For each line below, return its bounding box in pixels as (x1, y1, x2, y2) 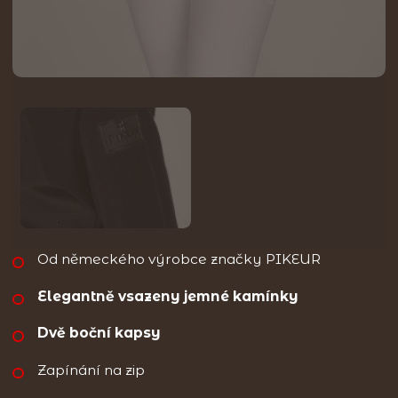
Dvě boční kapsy (37, 324, 161, 342)
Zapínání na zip (37, 361, 145, 378)
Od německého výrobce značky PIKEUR (37, 251, 321, 268)
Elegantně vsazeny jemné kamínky (37, 287, 298, 305)
